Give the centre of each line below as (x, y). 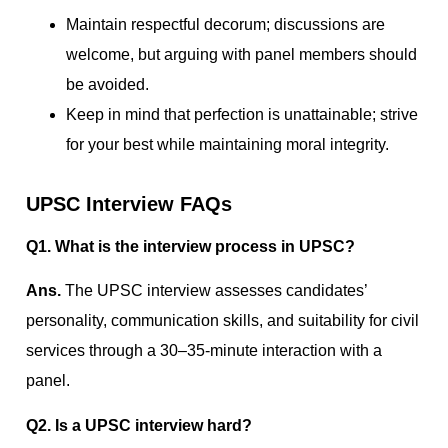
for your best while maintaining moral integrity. (227, 144)
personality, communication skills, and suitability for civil (222, 321)
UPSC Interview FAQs (129, 204)
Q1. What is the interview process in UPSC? (190, 246)
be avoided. (107, 84)
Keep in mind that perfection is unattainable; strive (242, 114)
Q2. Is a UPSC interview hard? (139, 425)
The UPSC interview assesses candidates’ (216, 291)
